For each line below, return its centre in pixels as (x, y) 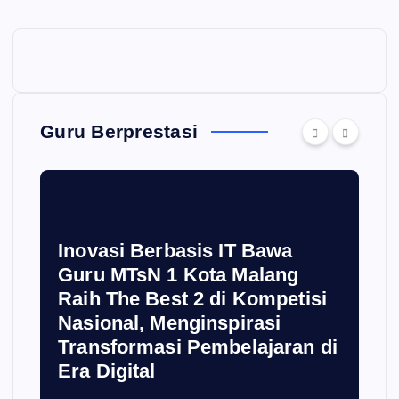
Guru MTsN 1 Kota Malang (179, 274)
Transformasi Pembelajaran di (198, 346)
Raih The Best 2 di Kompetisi (193, 298)
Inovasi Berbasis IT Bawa (175, 250)
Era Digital (107, 370)
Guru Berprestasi (119, 131)
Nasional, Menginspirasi (170, 322)
